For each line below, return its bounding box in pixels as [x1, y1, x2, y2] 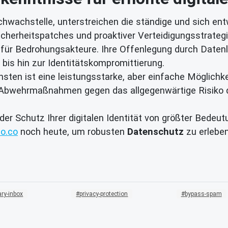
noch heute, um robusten [18, 126, 127, 137]
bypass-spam [184, 190, 222, 198]
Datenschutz [127, 126, 184, 137]
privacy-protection [79, 190, 128, 198]
